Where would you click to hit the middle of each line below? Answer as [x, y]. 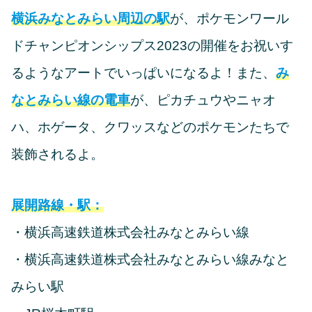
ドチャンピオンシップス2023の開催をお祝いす [152, 46]
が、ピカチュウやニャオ [203, 100]
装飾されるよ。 [57, 155]
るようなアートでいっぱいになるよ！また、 [143, 73]
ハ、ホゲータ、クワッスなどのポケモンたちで [150, 127]
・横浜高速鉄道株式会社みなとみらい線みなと [150, 260]
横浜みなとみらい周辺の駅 [91, 19]
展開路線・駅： [57, 205]
